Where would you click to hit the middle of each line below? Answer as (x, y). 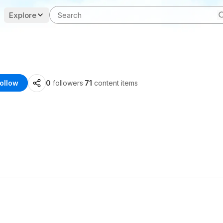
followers (68, 83)
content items (116, 83)
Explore (23, 15)
